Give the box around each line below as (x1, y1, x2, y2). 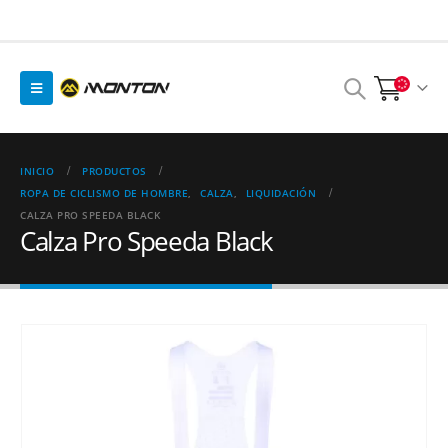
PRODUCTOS (82, 164, 147, 178)
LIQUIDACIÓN (245, 186, 316, 200)
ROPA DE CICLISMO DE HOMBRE (20, 186, 188, 200)
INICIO (20, 164, 54, 178)
